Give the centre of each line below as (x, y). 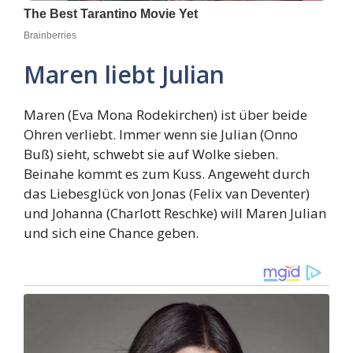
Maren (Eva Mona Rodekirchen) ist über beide (165, 114)
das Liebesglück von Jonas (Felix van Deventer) (167, 193)
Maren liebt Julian (124, 74)
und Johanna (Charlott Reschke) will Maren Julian (175, 213)
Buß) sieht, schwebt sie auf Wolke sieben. (151, 154)
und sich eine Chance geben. (111, 232)
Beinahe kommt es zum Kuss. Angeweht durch (167, 173)
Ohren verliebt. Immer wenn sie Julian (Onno (161, 134)
